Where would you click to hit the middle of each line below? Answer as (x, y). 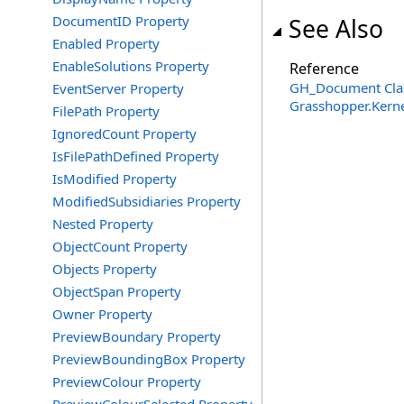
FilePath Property (106, 111)
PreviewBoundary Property (137, 336)
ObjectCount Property (120, 246)
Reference (324, 69)
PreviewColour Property (127, 381)
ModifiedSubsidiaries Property (147, 201)
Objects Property (105, 269)
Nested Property (103, 224)
